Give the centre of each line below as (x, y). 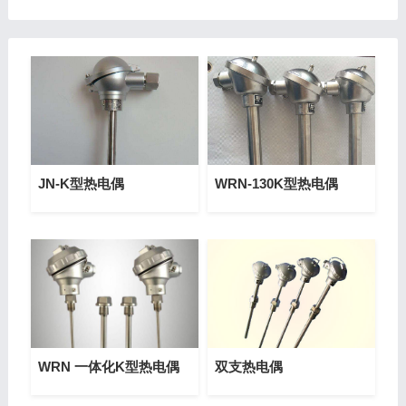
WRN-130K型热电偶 (276, 184)
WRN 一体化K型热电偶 (108, 367)
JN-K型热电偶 (81, 184)
